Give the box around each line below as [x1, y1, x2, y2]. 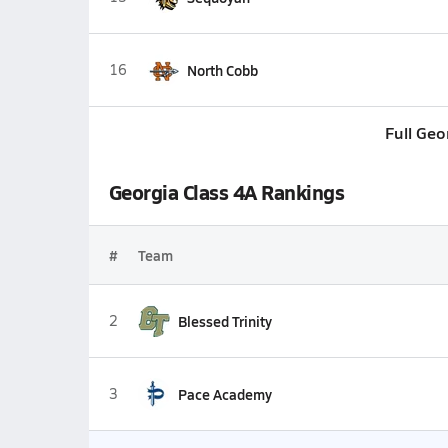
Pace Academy [177, 384, 272, 404]
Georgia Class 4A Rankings [108, 178, 345, 206]
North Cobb [186, 60, 258, 80]
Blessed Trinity [177, 311, 272, 331]
